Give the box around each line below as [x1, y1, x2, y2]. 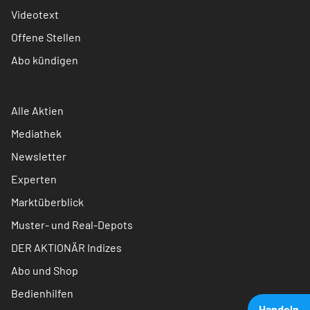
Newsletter [11, 149, 66, 163]
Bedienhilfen [11, 286, 73, 300]
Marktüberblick [11, 195, 84, 209]
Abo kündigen [11, 53, 78, 67]
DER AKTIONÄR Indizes [11, 241, 122, 255]
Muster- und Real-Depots [11, 218, 133, 232]
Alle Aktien [11, 104, 64, 118]
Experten [11, 172, 57, 186]
